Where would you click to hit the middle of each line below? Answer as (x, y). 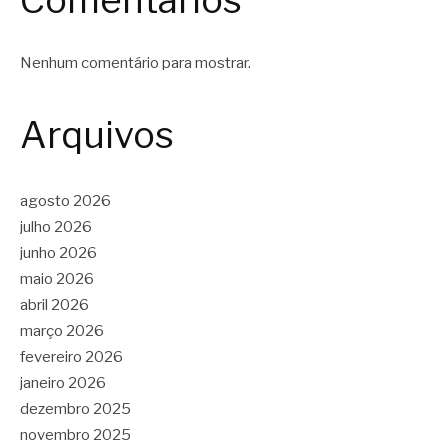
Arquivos (97, 135)
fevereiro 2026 (71, 356)
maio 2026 (57, 278)
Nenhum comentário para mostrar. (135, 63)
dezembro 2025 (75, 408)
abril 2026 (54, 304)
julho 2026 (56, 226)
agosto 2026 (65, 200)
